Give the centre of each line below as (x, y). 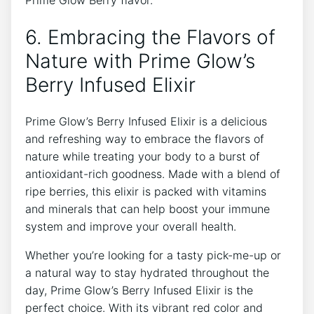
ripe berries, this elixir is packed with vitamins (146, 192)
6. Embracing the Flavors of (150, 37)
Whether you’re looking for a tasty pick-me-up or (153, 255)
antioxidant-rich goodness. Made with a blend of (153, 174)
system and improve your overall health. (131, 227)
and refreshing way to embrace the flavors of (145, 139)
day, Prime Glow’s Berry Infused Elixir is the (139, 291)
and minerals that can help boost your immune (148, 209)
